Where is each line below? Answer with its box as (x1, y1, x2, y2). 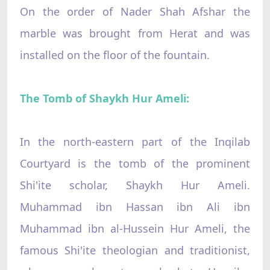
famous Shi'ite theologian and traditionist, (19, 242, 251, 257)
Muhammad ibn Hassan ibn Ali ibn (19, 199, 251, 214)
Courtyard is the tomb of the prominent (19, 155, 251, 171)
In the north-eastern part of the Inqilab (19, 134, 251, 149)
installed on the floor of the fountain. (19, 47, 210, 62)
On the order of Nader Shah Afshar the (19, 4, 251, 19)
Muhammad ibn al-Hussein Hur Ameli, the (19, 221, 251, 236)
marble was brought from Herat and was (19, 25, 251, 40)
